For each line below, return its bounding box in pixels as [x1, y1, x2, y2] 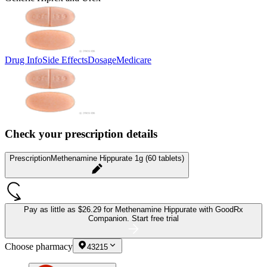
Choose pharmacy [5, 241, 73, 252]
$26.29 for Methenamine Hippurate [78, 205, 199, 215]
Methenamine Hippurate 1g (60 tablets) [51, 154, 184, 163]
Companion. [88, 214, 132, 223]
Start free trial [132, 214, 179, 223]
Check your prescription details [5, 128, 157, 141]
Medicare [116, 54, 151, 65]
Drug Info [5, 54, 42, 65]
